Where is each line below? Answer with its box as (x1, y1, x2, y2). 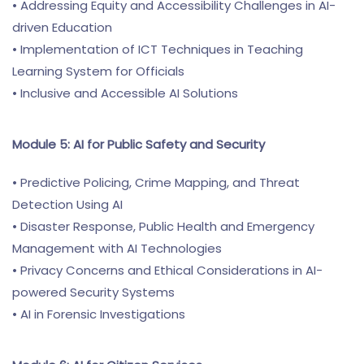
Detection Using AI (12, 196, 123, 213)
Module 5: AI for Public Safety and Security (12, 136, 265, 153)
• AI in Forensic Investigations (12, 305, 185, 323)
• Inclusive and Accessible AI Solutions (12, 84, 238, 102)
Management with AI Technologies (12, 240, 222, 257)
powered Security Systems (12, 284, 175, 301)
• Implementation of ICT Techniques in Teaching (12, 41, 303, 58)
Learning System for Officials (12, 63, 184, 80)
